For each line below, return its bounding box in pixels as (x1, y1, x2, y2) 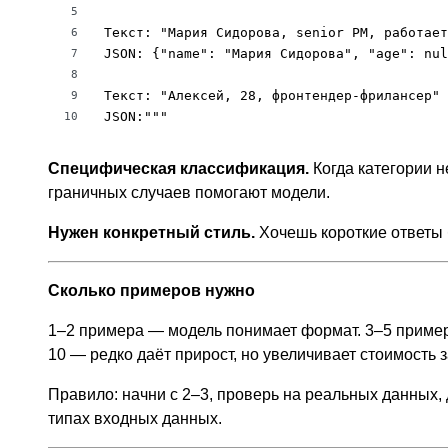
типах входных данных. (48, 410, 222, 428)
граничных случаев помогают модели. (48, 184, 330, 202)
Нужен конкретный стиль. (48, 224, 255, 242)
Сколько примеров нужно (48, 282, 255, 300)
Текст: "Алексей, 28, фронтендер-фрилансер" (104, 88, 440, 104)
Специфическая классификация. (48, 160, 309, 178)
